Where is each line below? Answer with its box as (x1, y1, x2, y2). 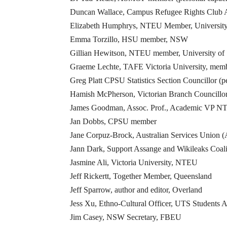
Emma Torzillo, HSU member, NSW (70, 35, 188, 44)
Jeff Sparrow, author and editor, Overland (70, 185, 202, 195)
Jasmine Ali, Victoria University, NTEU (70, 158, 198, 167)
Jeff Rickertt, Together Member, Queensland (70, 172, 212, 181)
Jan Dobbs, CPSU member (70, 117, 157, 126)
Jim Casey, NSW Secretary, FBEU (70, 213, 181, 222)
